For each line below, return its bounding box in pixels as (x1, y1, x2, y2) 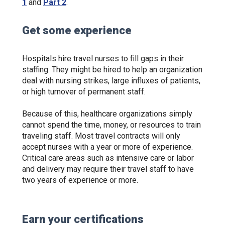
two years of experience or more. (22, 175, 140, 185)
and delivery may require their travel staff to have (22, 164, 194, 174)
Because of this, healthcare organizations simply (22, 109, 192, 119)
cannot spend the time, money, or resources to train (22, 120, 201, 130)
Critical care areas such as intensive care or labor (22, 153, 194, 163)
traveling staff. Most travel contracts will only (22, 131, 180, 141)
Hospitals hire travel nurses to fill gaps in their (22, 54, 184, 63)
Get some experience (22, 24, 132, 37)
